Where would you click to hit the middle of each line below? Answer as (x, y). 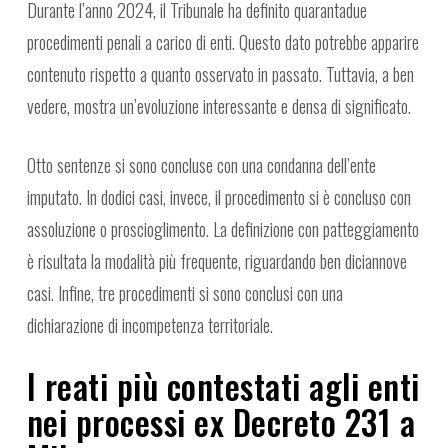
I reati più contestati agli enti (223, 386)
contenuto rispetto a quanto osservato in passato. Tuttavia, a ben (220, 74)
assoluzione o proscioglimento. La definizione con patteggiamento (222, 229)
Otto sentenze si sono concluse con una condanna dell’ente (201, 165)
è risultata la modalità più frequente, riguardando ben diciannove (216, 261)
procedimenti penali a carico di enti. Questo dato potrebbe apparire (222, 42)
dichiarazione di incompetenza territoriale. (149, 325)
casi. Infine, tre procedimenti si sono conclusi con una (184, 293)
